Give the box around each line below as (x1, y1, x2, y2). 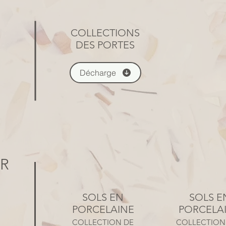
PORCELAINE (72, 203, 134, 215)
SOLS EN (82, 191, 124, 203)
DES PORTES (76, 39, 135, 51)
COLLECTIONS (71, 27, 140, 39)
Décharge (79, 68, 116, 78)
